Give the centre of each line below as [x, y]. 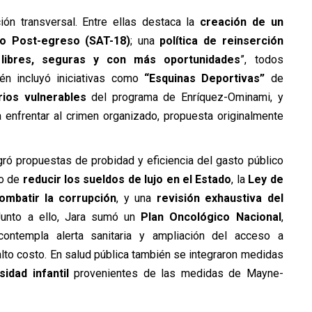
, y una [136, 198]
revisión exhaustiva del [220, 198]
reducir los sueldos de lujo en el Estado [127, 179]
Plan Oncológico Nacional [211, 217]
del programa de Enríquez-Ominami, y [185, 97]
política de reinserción [221, 40]
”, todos [262, 59]
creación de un [242, 22]
